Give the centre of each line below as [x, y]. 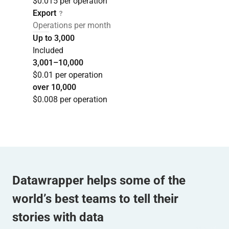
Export [44, 13]
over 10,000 [54, 87]
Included [48, 51]
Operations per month [72, 26]
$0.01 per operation [68, 75]
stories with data [58, 217]
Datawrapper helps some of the [99, 181]
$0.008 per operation [70, 100]
